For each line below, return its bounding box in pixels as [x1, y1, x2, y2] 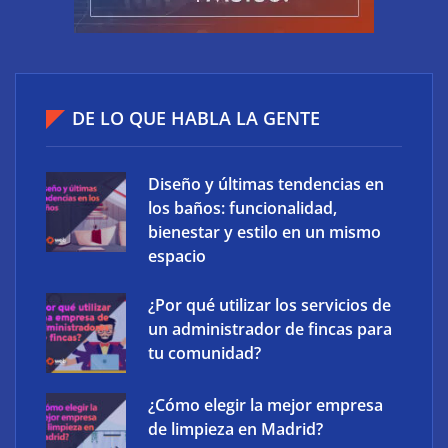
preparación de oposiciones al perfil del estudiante [15, 129, 417, 152]
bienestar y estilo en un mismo [148, 221, 381, 243]
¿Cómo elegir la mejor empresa [148, 394, 383, 416]
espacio [148, 245, 206, 267]
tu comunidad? [148, 342, 261, 364]
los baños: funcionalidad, [148, 197, 337, 219]
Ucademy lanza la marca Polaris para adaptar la [15, 104, 398, 127]
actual [15, 154, 66, 177]
